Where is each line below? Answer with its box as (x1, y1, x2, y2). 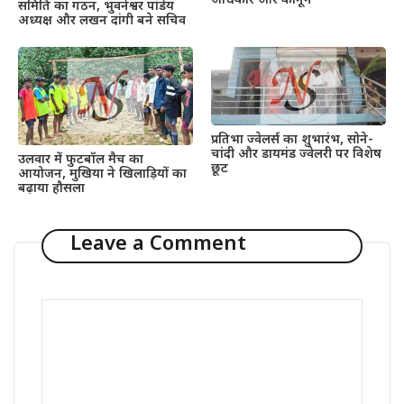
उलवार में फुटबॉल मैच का (18, 151, 143, 169)
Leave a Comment (69, 232, 246, 259)
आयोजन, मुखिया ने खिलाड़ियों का (18, 165, 187, 183)
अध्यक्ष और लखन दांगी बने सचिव (18, 12, 186, 30)
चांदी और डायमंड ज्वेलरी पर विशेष (211, 146, 381, 164)
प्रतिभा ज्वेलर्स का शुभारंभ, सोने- (211, 132, 373, 150)
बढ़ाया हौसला (18, 179, 85, 197)
